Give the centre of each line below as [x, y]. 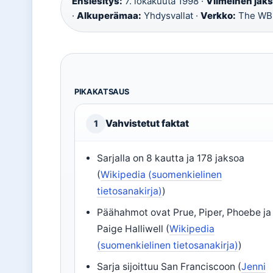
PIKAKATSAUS [102, 92]
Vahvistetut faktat [147, 123]
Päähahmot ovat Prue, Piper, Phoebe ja [184, 212]
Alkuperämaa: [109, 16]
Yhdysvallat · [171, 16]
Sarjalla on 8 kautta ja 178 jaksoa [171, 158]
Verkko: [218, 16]
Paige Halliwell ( [133, 229]
